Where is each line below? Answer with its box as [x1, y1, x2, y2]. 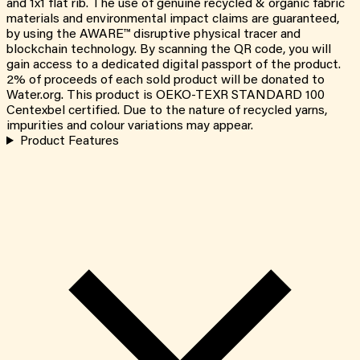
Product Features [19, 135, 119, 149]
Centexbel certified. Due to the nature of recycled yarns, [6, 104, 327, 118]
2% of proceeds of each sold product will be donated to [6, 74, 325, 88]
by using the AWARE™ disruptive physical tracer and [6, 28, 301, 42]
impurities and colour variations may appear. [6, 120, 253, 133]
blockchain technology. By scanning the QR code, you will [6, 43, 331, 57]
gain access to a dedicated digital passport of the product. [6, 59, 341, 72]
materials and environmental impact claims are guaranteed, [6, 13, 339, 27]
